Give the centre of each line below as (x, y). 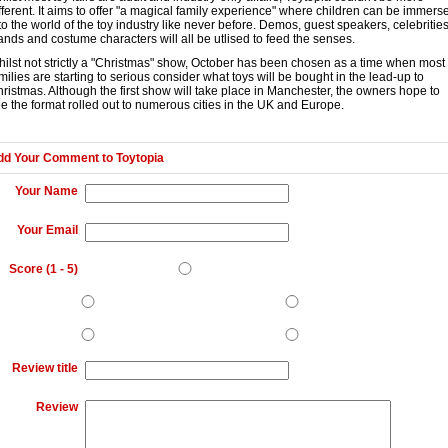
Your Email (47, 230)
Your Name (46, 191)
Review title (45, 368)
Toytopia (140, 158)
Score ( (29, 269)
